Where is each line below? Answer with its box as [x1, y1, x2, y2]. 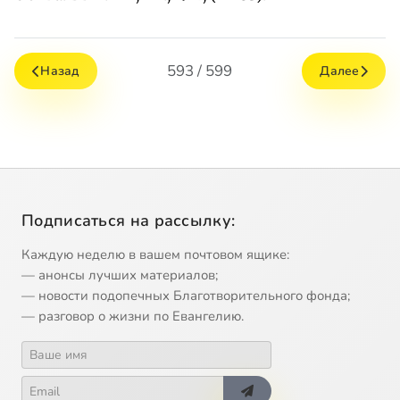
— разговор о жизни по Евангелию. [21, 307, 244, 326]
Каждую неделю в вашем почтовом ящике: [21, 246, 289, 264]
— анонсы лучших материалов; [21, 266, 218, 285]
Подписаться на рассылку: [21, 210, 236, 232]
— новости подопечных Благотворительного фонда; [21, 287, 350, 305]
